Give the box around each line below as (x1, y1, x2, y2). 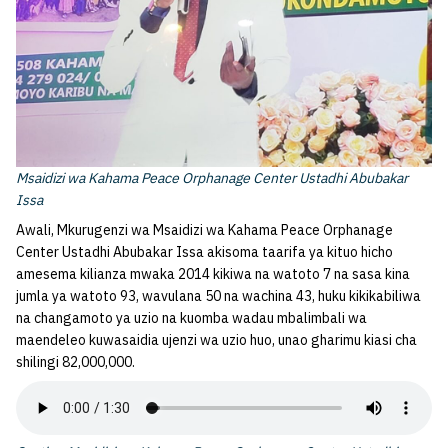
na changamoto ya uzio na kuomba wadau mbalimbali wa (16, 309, 367, 327)
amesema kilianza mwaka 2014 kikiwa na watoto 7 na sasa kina (16, 265, 410, 283)
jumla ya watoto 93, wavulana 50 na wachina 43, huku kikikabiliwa (16, 287, 421, 305)
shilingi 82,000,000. (16, 353, 135, 371)
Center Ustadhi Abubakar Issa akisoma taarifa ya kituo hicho (16, 243, 393, 261)
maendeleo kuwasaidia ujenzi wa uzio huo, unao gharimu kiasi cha (16, 331, 417, 349)
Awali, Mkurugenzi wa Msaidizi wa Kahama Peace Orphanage (16, 221, 393, 239)
